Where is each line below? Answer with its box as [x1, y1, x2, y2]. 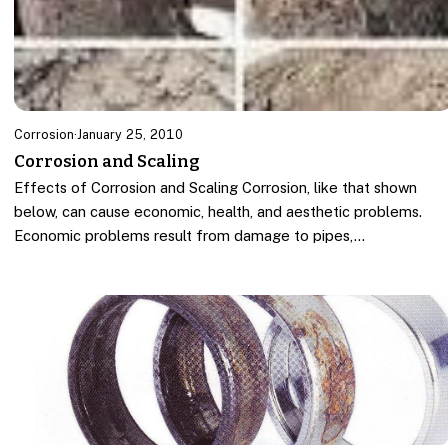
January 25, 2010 [77, 127, 184, 143]
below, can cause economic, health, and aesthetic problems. [14, 203, 423, 221]
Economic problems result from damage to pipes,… [14, 227, 366, 245]
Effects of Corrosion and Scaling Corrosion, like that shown [14, 179, 418, 197]
